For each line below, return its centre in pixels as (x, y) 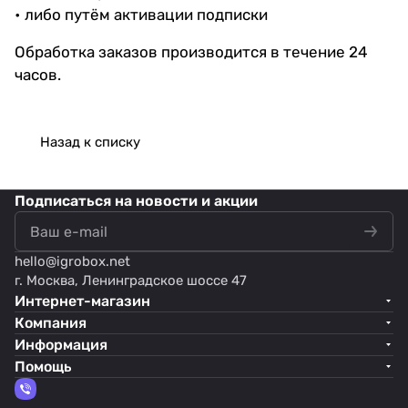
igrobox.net (93, 261)
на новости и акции (186, 201)
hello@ (36, 261)
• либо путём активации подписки (141, 14)
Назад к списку (90, 142)
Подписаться (65, 201)
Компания (51, 323)
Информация (61, 345)
